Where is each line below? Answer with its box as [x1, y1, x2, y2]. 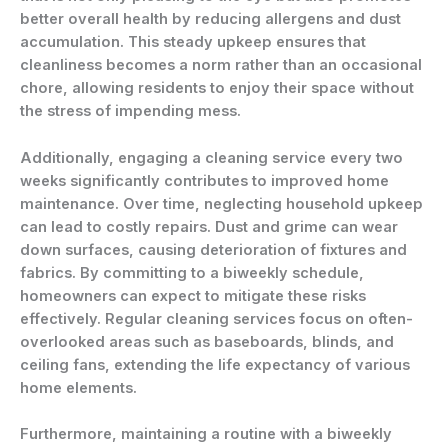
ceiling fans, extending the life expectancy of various [20, 355, 410, 374]
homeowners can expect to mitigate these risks [20, 286, 366, 305]
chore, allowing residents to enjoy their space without [20, 79, 414, 98]
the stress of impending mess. [20, 102, 241, 121]
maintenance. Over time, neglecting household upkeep [20, 194, 423, 213]
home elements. [20, 378, 137, 397]
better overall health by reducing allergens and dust [20, 10, 401, 29]
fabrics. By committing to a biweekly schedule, [20, 263, 364, 282]
